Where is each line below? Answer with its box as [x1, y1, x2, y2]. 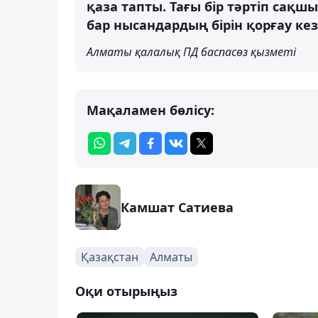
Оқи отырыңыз [75, 282, 177, 300]
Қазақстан [81, 248, 138, 265]
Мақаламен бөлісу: [87, 101, 214, 119]
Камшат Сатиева [121, 198, 234, 216]
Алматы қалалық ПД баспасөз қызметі [87, 43, 296, 60]
